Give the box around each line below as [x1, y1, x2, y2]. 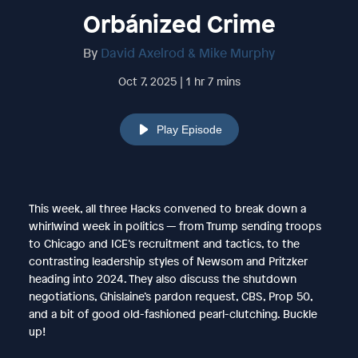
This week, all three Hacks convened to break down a [28, 200, 306, 216]
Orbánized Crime [82, 7, 276, 40]
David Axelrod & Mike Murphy [101, 43, 275, 62]
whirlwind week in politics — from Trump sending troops [28, 217, 321, 233]
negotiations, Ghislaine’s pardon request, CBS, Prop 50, [28, 288, 312, 304]
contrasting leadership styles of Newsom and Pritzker [28, 253, 308, 268]
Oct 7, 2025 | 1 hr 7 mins [117, 73, 241, 89]
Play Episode [156, 122, 222, 136]
